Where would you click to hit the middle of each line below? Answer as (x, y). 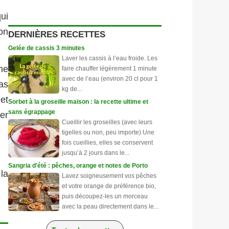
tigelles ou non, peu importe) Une (108, 132)
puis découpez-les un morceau (105, 196)
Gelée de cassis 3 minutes (47, 48)
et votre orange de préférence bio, (109, 186)
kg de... (72, 89)
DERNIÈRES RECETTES (57, 34)
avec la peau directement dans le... (110, 207)
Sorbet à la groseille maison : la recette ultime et (78, 102)
